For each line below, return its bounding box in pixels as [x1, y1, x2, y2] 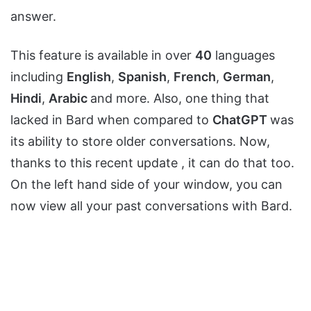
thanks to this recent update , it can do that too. [10, 155, 294, 171]
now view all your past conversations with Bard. [10, 199, 292, 214]
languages [212, 48, 275, 63]
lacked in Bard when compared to [10, 112, 212, 128]
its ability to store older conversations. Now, [10, 134, 270, 149]
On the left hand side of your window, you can [10, 177, 283, 192]
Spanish [118, 69, 167, 85]
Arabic [49, 91, 90, 106]
